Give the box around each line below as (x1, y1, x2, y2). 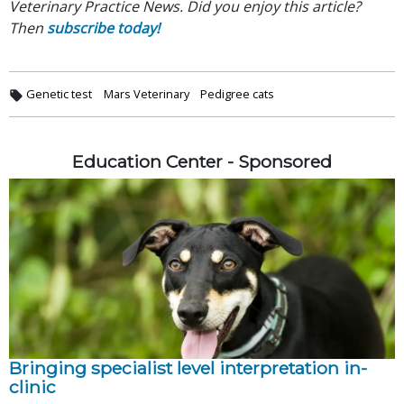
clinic (9, 376, 56, 399)
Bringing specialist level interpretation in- (9, 357, 367, 380)
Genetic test (26, 86, 92, 103)
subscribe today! (47, 18, 160, 39)
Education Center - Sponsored (72, 151, 332, 173)
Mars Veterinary (103, 86, 189, 103)
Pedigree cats (200, 86, 275, 103)
